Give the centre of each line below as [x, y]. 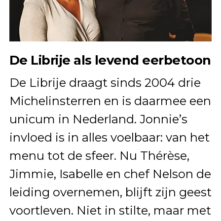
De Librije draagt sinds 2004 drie [105, 83]
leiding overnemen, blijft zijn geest [110, 192]
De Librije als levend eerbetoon [110, 60]
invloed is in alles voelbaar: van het [109, 138]
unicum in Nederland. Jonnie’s [98, 119]
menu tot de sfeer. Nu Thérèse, [99, 156]
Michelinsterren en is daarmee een [110, 101]
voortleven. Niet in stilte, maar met [110, 211]
